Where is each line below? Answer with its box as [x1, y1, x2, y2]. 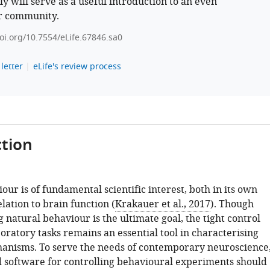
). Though [210, 197, 254, 212]
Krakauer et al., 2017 [115, 197, 210, 212]
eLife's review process [33, 60, 121, 73]
